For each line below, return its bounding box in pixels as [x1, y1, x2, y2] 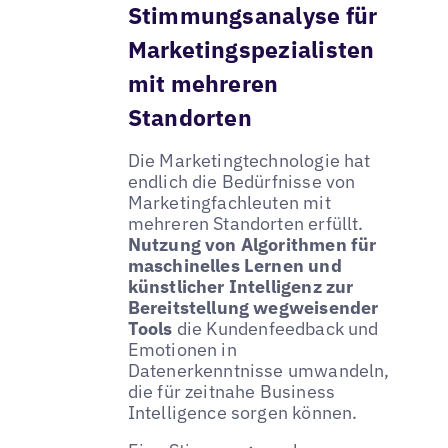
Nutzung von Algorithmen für [127, 233, 377, 257]
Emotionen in [127, 338, 237, 362]
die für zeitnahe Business [127, 380, 336, 404]
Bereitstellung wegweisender [127, 296, 379, 320]
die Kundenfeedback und [176, 317, 379, 341]
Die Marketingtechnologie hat [127, 149, 371, 173]
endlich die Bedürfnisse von [127, 170, 356, 194]
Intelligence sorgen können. [127, 401, 358, 425]
